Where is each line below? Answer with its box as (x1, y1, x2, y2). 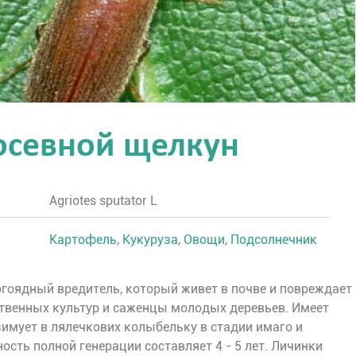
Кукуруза (122, 232, 178, 247)
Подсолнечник (230, 232, 317, 247)
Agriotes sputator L (48, 193, 157, 208)
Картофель (48, 232, 117, 247)
